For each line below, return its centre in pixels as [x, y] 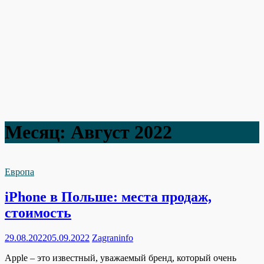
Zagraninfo [113, 237]
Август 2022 [121, 132]
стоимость [38, 212]
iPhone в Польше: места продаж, [108, 197]
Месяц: [38, 132]
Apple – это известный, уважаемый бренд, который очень [121, 258]
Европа [19, 171]
